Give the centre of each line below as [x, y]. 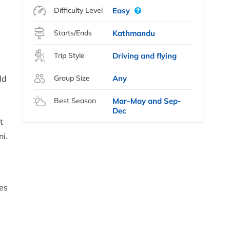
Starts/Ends [73, 33]
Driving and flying [145, 56]
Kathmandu [134, 33]
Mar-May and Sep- [147, 101]
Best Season [75, 101]
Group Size [72, 78]
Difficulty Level [79, 11]
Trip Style [70, 56]
